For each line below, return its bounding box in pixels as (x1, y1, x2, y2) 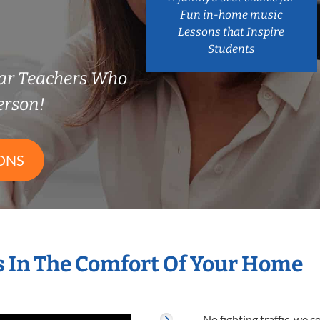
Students (207, 41, 255, 56)
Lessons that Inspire (178, 24, 285, 39)
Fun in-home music (179, 7, 283, 21)
